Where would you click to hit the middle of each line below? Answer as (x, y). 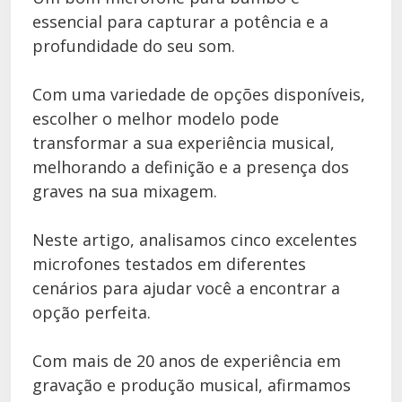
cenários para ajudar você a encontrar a (186, 288)
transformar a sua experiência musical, (184, 143)
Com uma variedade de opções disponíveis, (199, 94)
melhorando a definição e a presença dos (191, 167)
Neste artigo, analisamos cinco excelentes (195, 240)
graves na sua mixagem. (125, 191)
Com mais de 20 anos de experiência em (187, 361)
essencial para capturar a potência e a (180, 22)
